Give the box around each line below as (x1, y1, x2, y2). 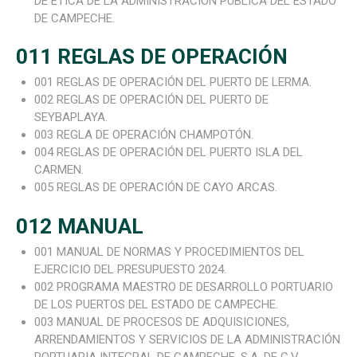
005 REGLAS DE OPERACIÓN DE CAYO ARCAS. (33, 180, 277, 195)
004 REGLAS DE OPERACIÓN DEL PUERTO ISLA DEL (33, 145, 303, 160)
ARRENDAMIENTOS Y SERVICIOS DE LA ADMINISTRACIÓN (33, 332, 340, 347)
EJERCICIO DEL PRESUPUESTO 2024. (33, 262, 226, 277)
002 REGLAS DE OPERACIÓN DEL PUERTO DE (33, 92, 269, 108)
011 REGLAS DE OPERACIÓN (16, 45, 288, 69)
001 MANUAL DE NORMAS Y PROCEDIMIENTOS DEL (33, 245, 304, 259)
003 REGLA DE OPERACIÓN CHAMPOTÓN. (33, 127, 253, 143)
